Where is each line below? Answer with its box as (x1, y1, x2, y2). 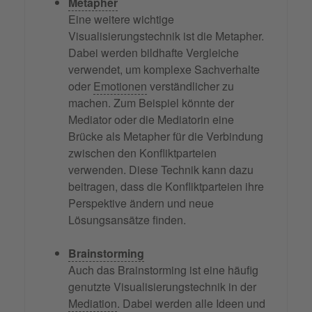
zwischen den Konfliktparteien (68, 145, 217, 162)
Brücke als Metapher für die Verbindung (68, 128, 263, 145)
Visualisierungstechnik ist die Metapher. (68, 28, 264, 45)
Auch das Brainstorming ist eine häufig (68, 262, 258, 279)
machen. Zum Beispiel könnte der (68, 95, 234, 111)
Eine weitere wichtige (68, 11, 174, 28)
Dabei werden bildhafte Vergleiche (68, 45, 239, 61)
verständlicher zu (147, 78, 234, 95)
